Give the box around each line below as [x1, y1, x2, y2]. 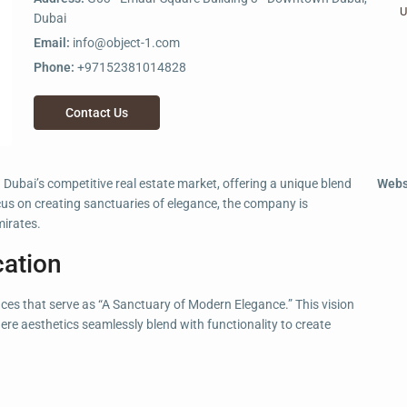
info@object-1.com [73, 35, 180, 50]
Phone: [34, 59, 74, 74]
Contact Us [65, 104, 128, 120]
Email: [34, 35, 70, 50]
